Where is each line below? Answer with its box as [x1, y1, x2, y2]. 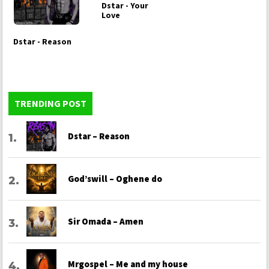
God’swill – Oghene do [67, 173, 162, 185]
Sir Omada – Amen [67, 216, 144, 228]
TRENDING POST [14, 97, 86, 110]
